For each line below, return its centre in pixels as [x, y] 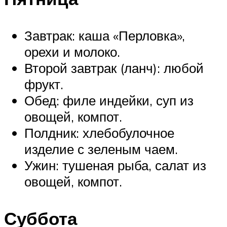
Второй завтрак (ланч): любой [114, 68]
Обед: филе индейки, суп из [109, 101]
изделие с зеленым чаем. [101, 149]
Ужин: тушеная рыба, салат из [115, 165]
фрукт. [44, 84]
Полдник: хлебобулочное [99, 133]
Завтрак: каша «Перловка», [105, 36]
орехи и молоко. [72, 52]
